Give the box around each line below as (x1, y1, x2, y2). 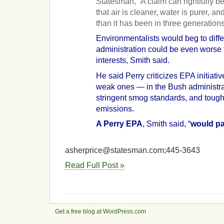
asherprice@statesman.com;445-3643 (65, 145, 200, 154)
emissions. (96, 104, 134, 113)
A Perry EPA (96, 119, 143, 128)
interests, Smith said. (96, 56, 170, 65)
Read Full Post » (65, 161, 124, 170)
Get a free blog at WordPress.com (55, 208, 146, 215)
